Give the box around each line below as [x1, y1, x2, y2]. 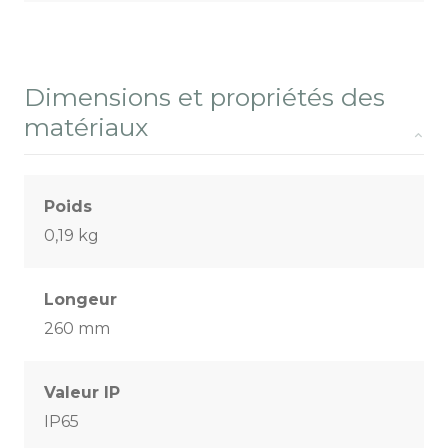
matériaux [24, 112, 148, 143]
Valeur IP [44, 383, 120, 403]
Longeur [44, 290, 117, 310]
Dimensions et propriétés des [24, 82, 385, 113]
